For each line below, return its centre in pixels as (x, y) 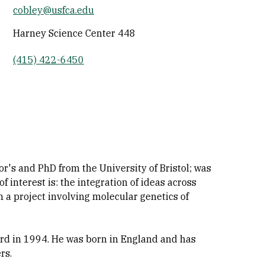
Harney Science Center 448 (74, 33)
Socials (246, 14)
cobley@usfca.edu (53, 10)
